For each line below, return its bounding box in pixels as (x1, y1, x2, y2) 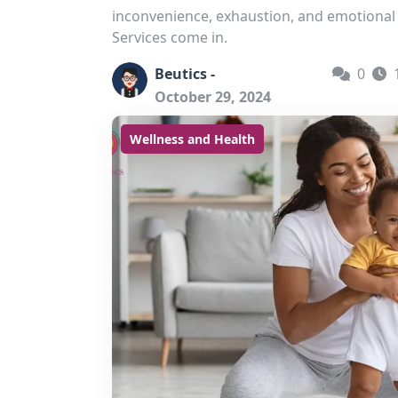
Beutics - (155, 64, 215, 84)
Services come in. (112, 28, 227, 47)
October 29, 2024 (155, 87, 271, 107)
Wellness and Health (130, 131, 255, 147)
